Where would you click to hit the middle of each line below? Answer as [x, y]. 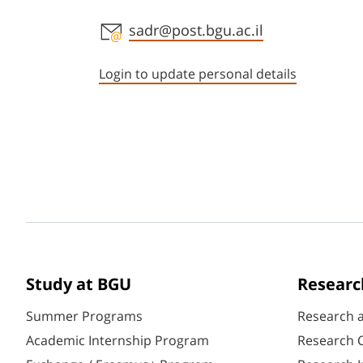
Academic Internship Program [117, 341]
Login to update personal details [198, 74]
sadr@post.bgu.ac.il [196, 31]
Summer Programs [84, 316]
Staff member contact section [229, 30]
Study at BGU [79, 285]
